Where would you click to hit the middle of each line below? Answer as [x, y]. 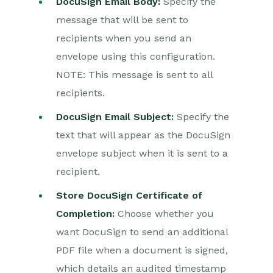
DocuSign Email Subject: [116, 117]
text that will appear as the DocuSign [143, 135]
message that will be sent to [122, 20]
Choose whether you [164, 214]
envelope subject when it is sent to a [142, 153]
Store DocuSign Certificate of [129, 195]
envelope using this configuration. [136, 56]
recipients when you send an [124, 38]
